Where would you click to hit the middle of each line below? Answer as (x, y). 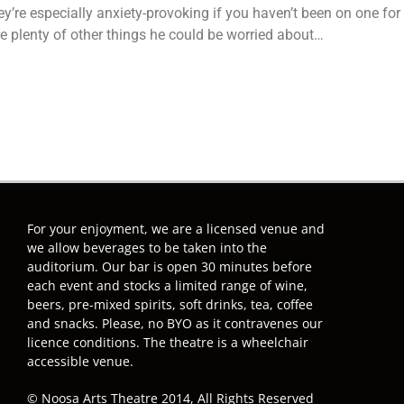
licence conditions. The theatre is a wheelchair (168, 343)
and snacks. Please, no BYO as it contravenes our (175, 324)
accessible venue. (80, 362)
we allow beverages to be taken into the (147, 248)
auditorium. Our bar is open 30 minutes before (170, 267)
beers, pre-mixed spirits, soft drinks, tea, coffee (170, 305)
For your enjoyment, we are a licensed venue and (176, 229)
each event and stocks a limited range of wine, (167, 286)
